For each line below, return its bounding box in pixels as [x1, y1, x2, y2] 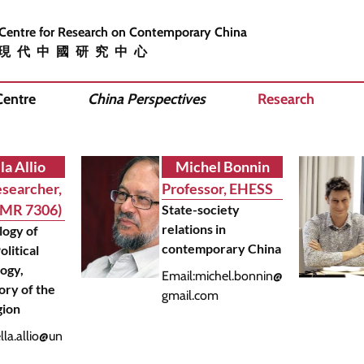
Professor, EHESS [162, 180, 274, 197]
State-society [162, 201, 240, 217]
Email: [162, 268, 196, 284]
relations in [162, 221, 227, 236]
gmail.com [162, 288, 219, 303]
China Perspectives [88, 90, 206, 108]
